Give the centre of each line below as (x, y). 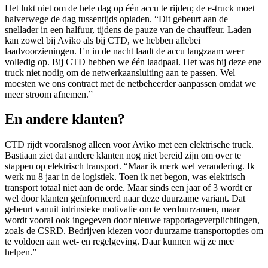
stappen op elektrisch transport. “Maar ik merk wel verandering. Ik (130, 166)
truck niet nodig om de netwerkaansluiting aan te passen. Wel (120, 72)
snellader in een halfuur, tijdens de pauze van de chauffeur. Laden (128, 29)
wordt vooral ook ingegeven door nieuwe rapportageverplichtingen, (132, 220)
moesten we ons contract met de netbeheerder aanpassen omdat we (130, 83)
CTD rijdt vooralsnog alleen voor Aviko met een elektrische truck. (129, 145)
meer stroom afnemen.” (49, 94)
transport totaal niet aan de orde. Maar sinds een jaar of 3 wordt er (128, 188)
